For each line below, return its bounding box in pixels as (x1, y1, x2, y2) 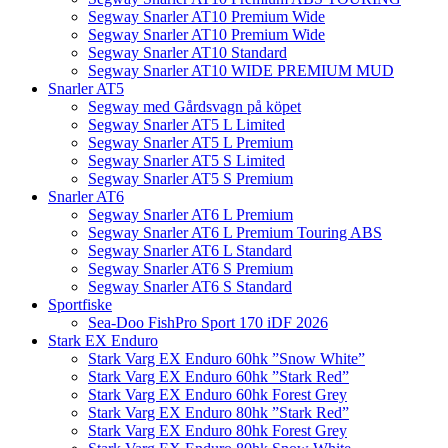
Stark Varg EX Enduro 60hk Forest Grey (88, 386, 347, 404)
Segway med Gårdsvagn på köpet (88, 98, 301, 116)
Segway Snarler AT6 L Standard (88, 242, 292, 260)
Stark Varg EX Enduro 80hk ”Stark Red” (88, 404, 349, 422)
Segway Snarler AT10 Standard (88, 44, 287, 62)
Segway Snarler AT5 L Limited (88, 116, 285, 134)
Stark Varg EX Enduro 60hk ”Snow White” (88, 350, 365, 368)
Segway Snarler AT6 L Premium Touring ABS (88, 224, 382, 242)
